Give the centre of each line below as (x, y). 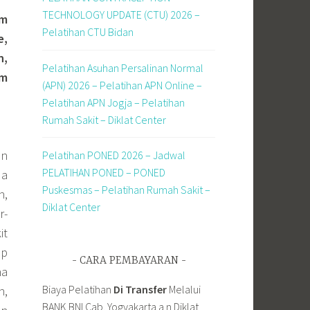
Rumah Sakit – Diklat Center (104, 119)
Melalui (184, 289)
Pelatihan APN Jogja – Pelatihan (113, 102)
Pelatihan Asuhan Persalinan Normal (123, 67)
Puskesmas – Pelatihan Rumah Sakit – (126, 190)
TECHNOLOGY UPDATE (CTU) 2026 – (121, 15)
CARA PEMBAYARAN (129, 261)
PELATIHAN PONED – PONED (104, 173)
